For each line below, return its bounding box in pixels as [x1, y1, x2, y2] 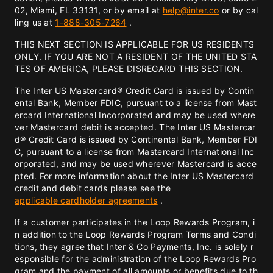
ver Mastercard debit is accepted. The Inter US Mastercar [15, 122, 256, 132]
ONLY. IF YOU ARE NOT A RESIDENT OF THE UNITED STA [15, 51, 257, 62]
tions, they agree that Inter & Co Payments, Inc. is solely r [15, 241, 253, 252]
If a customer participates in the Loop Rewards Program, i [15, 217, 255, 227]
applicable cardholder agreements [15, 195, 158, 205]
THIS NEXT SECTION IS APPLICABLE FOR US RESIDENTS [15, 39, 255, 49]
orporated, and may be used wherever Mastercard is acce [15, 158, 257, 169]
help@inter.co [162, 5, 219, 15]
